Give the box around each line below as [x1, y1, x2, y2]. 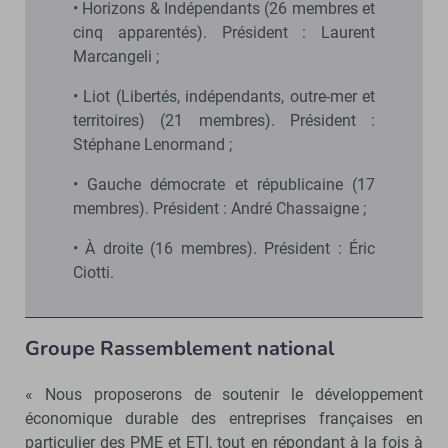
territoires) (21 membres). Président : [73, 110, 375, 130]
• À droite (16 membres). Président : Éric [73, 238, 375, 258]
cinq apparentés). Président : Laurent [73, 22, 375, 42]
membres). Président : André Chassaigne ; [73, 198, 366, 218]
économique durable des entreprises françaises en [25, 408, 423, 428]
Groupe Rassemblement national [25, 334, 334, 362]
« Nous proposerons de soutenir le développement [25, 384, 423, 404]
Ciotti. [73, 262, 114, 282]
